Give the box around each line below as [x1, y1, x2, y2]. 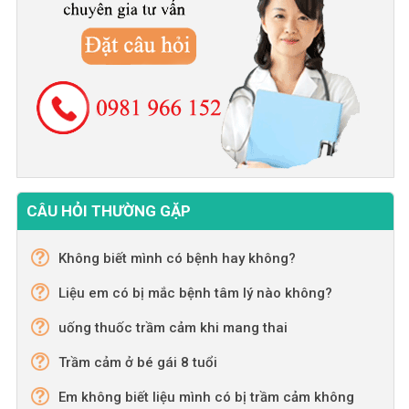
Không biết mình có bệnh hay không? [58, 250, 296, 267]
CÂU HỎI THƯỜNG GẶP [26, 202, 191, 221]
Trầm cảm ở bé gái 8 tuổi [58, 354, 217, 372]
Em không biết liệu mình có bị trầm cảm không [58, 389, 354, 406]
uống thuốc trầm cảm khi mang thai [58, 320, 288, 337]
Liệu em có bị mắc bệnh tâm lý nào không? [58, 285, 332, 302]
